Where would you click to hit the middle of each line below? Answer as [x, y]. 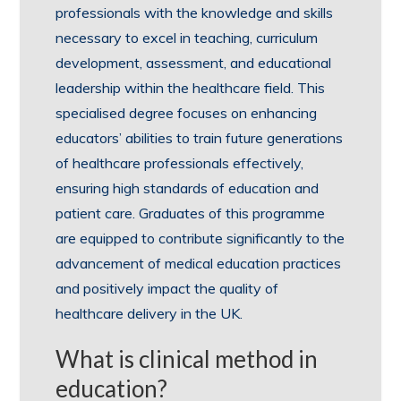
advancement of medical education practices [199, 263]
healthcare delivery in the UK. [149, 313]
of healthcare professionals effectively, [180, 162]
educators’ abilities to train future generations [200, 137]
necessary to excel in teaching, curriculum [187, 37]
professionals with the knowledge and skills [195, 12]
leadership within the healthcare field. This [191, 87]
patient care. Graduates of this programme [191, 213]
